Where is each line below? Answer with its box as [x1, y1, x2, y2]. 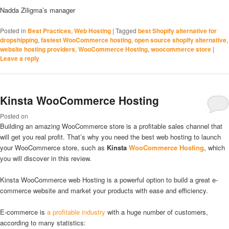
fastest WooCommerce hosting [41, 35, 131, 44]
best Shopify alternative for [138, 26, 217, 35]
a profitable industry [47, 207, 105, 217]
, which [204, 143, 225, 153]
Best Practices [28, 26, 71, 35]
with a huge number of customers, [105, 207, 208, 217]
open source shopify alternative [134, 35, 226, 44]
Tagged [116, 26, 136, 35]
